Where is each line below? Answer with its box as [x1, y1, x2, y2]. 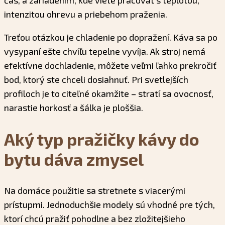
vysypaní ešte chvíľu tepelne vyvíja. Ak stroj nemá [4, 46, 205, 57]
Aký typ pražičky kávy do [4, 128, 199, 149]
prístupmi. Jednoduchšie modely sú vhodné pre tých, [4, 198, 215, 210]
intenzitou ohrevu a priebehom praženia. [4, 9, 167, 20]
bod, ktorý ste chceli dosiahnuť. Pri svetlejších [4, 74, 188, 85]
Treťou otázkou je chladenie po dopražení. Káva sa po [4, 32, 217, 43]
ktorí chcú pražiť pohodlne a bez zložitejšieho [4, 212, 185, 224]
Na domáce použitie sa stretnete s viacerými [4, 184, 185, 196]
